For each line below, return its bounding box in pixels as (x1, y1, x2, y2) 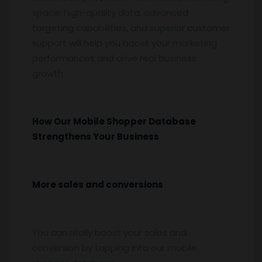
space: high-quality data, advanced (32, 6, 188, 19)
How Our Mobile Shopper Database (32, 115, 196, 127)
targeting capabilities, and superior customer (32, 21, 230, 34)
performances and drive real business (32, 51, 196, 64)
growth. (32, 67, 65, 80)
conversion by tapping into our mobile (32, 241, 197, 254)
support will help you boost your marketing (32, 36, 217, 49)
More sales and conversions (32, 178, 163, 191)
